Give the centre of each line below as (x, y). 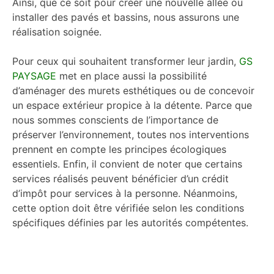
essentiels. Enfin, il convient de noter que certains (127, 164)
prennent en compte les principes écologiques (119, 149)
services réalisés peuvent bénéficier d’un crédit (120, 179)
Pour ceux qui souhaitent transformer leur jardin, (126, 61)
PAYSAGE (34, 76)
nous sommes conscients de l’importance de (115, 120)
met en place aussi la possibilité (131, 76)
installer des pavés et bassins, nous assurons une (126, 17)
